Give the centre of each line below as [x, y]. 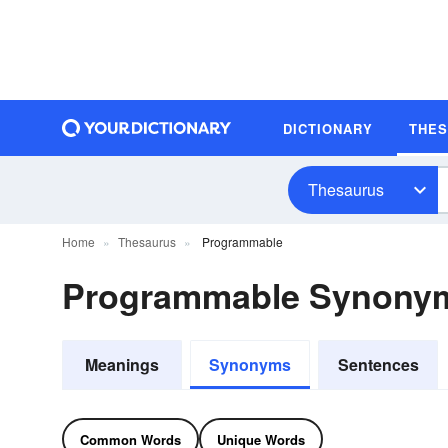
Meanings [122, 364]
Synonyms [250, 364]
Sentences [378, 364]
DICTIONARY [328, 128]
